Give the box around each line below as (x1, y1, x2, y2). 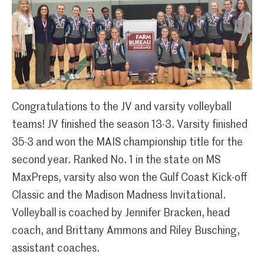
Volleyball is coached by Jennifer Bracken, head (12, 208, 230, 219)
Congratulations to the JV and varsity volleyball (12, 102, 232, 113)
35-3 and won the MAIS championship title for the (12, 137, 243, 148)
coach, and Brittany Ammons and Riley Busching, (12, 226, 240, 237)
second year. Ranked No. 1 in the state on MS (12, 155, 220, 166)
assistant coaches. (12, 243, 100, 255)
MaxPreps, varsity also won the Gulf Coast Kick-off (12, 173, 247, 184)
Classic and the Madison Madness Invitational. (12, 190, 226, 202)
